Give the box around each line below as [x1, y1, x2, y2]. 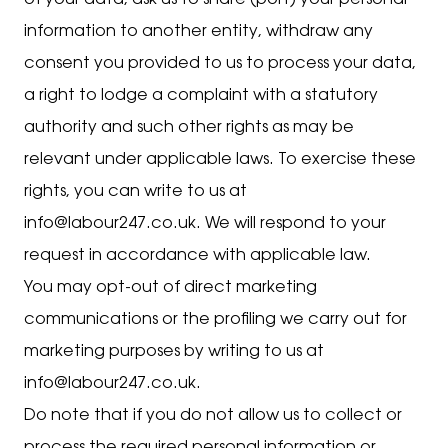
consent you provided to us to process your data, [24, 56, 416, 72]
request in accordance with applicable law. [24, 248, 371, 264]
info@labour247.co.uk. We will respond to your [24, 216, 386, 232]
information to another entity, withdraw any [24, 24, 373, 40]
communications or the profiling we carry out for [24, 312, 407, 328]
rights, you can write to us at [24, 184, 247, 200]
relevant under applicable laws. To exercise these [24, 152, 416, 168]
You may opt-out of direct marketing [24, 280, 317, 296]
